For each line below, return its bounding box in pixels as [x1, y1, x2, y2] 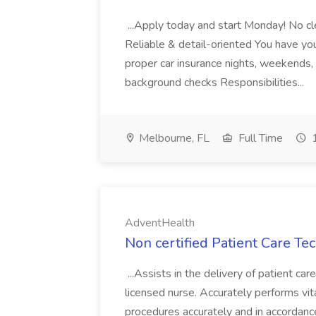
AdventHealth [125, 215, 195, 231]
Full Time [236, 130, 283, 146]
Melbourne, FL [136, 130, 209, 146]
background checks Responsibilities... [125, 75, 307, 90]
